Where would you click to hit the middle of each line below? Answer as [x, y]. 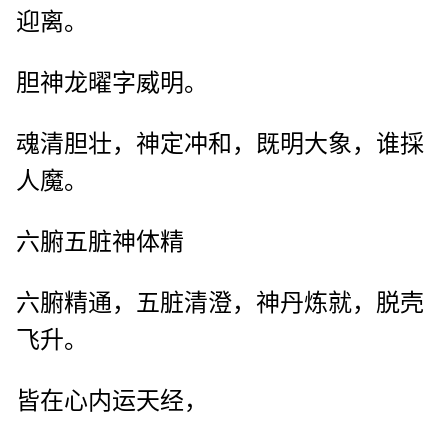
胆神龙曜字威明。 [112, 83]
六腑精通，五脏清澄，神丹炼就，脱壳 [220, 303]
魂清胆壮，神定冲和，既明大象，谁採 [220, 144]
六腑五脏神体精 [100, 242]
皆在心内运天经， [112, 401]
